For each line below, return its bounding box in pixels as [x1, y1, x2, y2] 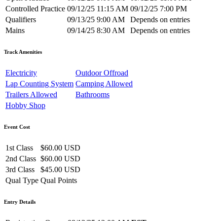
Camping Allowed [75, 79, 133, 88]
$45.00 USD [40, 165, 80, 174]
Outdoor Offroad [75, 69, 128, 77]
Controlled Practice [5, 4, 65, 13]
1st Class [5, 144, 33, 152]
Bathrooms [75, 90, 110, 99]
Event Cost [4, 124, 30, 130]
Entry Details [4, 199, 36, 205]
